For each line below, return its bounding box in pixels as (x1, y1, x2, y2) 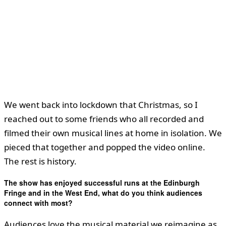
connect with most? (4, 198, 73, 208)
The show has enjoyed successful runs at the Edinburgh (4, 178, 200, 188)
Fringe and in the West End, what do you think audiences (4, 188, 202, 198)
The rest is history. (4, 155, 77, 167)
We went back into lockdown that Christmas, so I (4, 98, 198, 110)
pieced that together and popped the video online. (4, 141, 205, 153)
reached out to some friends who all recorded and (4, 112, 204, 125)
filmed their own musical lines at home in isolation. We (4, 127, 222, 139)
